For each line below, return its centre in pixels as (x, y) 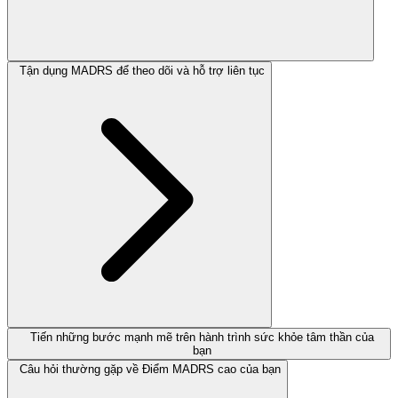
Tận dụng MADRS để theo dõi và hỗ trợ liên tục (142, 70)
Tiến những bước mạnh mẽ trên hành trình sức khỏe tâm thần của (202, 337)
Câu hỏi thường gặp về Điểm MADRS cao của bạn (150, 369)
